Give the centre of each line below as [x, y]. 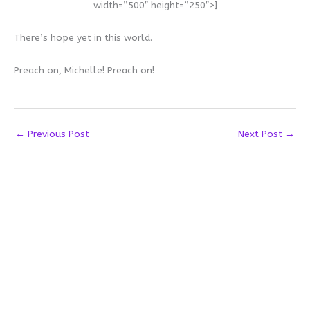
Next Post [262, 134]
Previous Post [57, 134]
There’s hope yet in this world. [83, 38]
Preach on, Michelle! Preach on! [85, 70]
